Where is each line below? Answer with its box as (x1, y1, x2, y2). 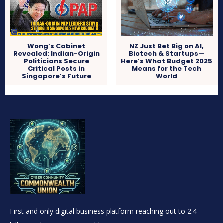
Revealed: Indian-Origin (13, 49, 100, 59)
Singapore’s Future (21, 71, 91, 81)
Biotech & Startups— (129, 49, 205, 59)
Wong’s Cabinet (27, 41, 86, 51)
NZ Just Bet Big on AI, (129, 41, 204, 51)
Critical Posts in (28, 64, 85, 74)
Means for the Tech (132, 64, 202, 74)
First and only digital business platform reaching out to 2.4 (10, 206, 197, 216)
